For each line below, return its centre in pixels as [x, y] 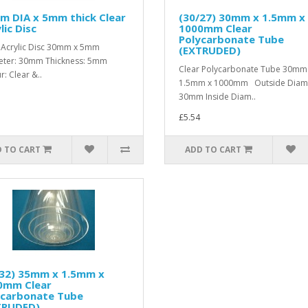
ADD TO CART [213, 150]
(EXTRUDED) [210, 50]
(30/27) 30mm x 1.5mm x [242, 17]
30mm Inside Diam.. [217, 97]
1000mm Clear [216, 28]
